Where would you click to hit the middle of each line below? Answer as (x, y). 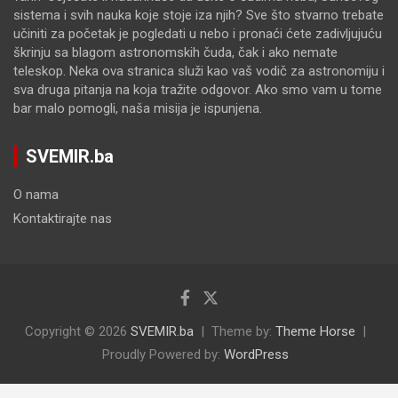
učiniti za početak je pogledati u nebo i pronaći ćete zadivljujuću (198, 34)
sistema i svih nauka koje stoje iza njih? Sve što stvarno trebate (199, 16)
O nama (36, 195)
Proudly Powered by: (163, 355)
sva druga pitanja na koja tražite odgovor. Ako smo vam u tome (198, 90)
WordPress (256, 355)
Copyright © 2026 (78, 332)
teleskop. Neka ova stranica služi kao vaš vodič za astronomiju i (199, 72)
